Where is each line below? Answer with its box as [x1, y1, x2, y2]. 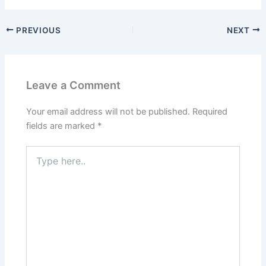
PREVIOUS [14, 25, 61, 35]
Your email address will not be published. [26, 106, 191, 118]
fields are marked [26, 121, 98, 132]
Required [192, 106, 228, 118]
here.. [26, 158, 48, 169]
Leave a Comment [26, 78, 121, 91]
